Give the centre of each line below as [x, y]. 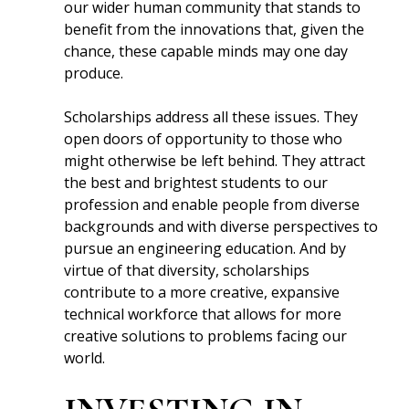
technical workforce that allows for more [203, 314]
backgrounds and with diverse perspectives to [221, 226]
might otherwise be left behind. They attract [215, 161]
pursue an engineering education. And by [205, 248]
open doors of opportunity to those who [204, 139]
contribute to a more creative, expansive [202, 292]
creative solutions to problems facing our [206, 336]
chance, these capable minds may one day [206, 51]
